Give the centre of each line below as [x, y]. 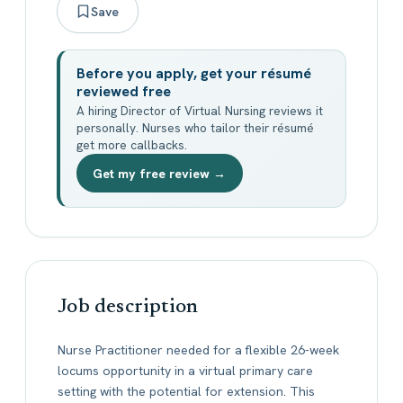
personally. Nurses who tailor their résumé [195, 128]
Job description [128, 308]
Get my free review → [160, 173]
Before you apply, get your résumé [193, 73]
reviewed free [123, 91]
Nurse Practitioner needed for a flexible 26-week [199, 349]
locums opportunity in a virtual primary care [186, 370]
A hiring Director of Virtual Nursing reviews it [199, 111]
